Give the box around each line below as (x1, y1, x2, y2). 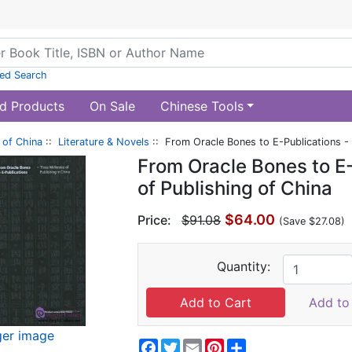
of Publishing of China (137, 177, 333, 200)
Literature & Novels (58, 136, 149, 148)
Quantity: (217, 258, 271, 274)
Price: (137, 212, 172, 228)
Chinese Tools (159, 98, 244, 114)
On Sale (89, 98, 135, 114)
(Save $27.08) (279, 215, 346, 227)
